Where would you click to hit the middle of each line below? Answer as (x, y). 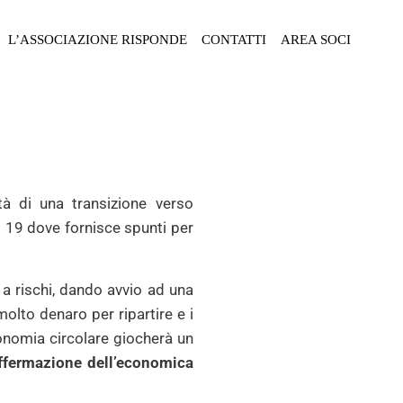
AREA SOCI (316, 40)
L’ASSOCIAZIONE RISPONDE (98, 40)
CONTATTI (234, 40)
